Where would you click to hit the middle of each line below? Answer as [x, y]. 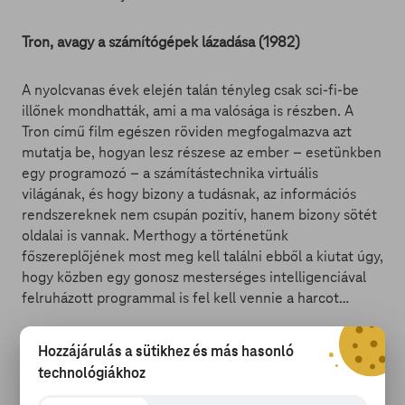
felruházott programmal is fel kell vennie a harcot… [185, 298]
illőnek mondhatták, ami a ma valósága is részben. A [188, 111]
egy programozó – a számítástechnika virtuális [170, 173]
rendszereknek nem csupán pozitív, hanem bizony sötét [199, 215]
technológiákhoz [92, 373]
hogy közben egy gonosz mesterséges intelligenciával [194, 277]
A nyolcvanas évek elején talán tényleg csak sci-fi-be [190, 90]
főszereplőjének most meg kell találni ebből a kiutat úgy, [202, 256]
